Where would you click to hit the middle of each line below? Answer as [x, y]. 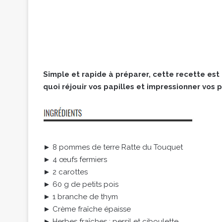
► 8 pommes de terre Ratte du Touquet [113, 147]
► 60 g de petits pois [81, 185]
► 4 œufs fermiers [75, 160]
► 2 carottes [65, 172]
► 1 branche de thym [81, 197]
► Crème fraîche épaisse [87, 209]
